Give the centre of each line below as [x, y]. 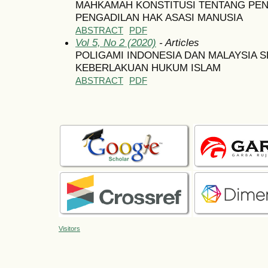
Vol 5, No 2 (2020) [116, 42]
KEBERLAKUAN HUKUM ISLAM [148, 67]
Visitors [69, 228]
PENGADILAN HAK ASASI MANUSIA [159, 17]
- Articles [178, 42]
